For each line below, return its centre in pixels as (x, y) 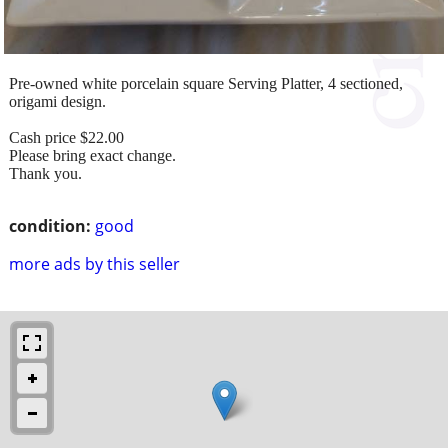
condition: (50, 225)
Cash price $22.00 (66, 137)
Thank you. (45, 173)
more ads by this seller (94, 263)
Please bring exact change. (92, 155)
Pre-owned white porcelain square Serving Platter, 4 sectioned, (206, 83)
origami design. (57, 101)
